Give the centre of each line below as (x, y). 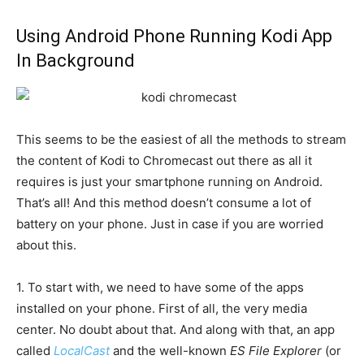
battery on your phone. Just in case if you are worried (170, 224)
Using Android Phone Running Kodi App (174, 37)
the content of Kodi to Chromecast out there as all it (164, 161)
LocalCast (82, 351)
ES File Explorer (276, 351)
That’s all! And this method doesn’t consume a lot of (164, 203)
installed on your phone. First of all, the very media (162, 309)
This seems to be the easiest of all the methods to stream (181, 140)
